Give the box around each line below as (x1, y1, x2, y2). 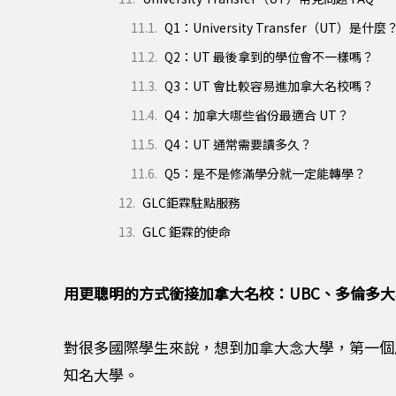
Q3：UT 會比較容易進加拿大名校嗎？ (164, 77, 374, 95)
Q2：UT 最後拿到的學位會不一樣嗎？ (164, 48, 374, 66)
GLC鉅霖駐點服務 (142, 194, 240, 212)
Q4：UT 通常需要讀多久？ (164, 135, 312, 154)
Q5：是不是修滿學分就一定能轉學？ (164, 164, 366, 183)
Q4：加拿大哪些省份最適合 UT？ (164, 106, 349, 125)
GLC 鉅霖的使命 (142, 223, 231, 241)
